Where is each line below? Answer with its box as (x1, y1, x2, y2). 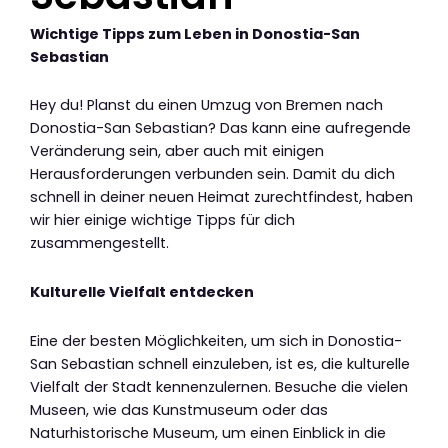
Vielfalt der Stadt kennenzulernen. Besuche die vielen (30, 376, 408, 397)
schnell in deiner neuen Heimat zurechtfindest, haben (30, 187, 413, 208)
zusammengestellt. (30, 233, 169, 254)
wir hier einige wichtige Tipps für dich (30, 210, 295, 231)
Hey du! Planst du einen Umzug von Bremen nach (30, 95, 383, 116)
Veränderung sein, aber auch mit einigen (30, 141, 324, 162)
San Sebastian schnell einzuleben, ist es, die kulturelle (30, 353, 410, 374)
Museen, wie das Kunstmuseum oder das (30, 399, 328, 420)
